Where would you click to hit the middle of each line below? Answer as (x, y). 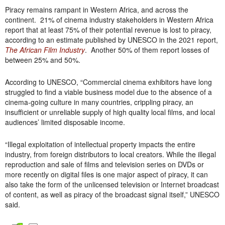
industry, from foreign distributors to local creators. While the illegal (110, 154)
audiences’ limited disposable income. (65, 122)
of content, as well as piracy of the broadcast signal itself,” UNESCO (112, 194)
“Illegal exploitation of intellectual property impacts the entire (100, 144)
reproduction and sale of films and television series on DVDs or (104, 164)
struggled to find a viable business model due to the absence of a (108, 92)
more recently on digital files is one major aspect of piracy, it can (106, 174)
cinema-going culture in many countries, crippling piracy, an (99, 102)
